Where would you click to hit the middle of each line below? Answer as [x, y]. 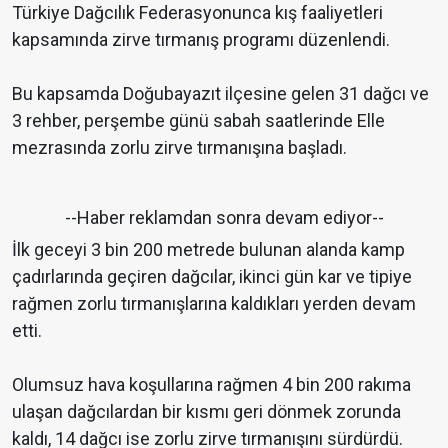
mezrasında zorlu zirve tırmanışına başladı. [181, 148]
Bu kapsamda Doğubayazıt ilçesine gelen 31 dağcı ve [220, 94]
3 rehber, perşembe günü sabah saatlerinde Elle [198, 121]
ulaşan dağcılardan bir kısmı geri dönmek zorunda [206, 412]
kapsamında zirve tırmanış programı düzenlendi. [201, 40]
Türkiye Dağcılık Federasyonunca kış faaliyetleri [197, 13]
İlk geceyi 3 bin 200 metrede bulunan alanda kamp [208, 250]
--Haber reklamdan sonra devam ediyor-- [224, 218]
